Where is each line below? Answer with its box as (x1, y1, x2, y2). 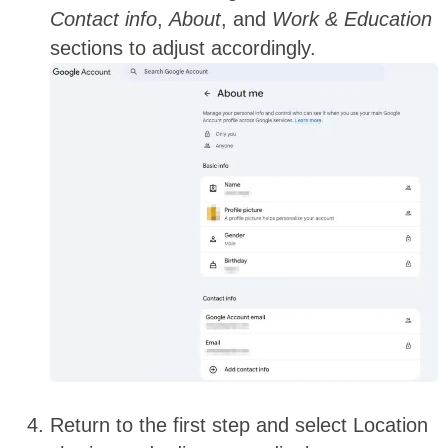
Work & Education (272, 8, 432, 31)
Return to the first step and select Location (50, 413, 428, 436)
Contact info (50, 8, 157, 31)
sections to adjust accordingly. (50, 37, 316, 60)
